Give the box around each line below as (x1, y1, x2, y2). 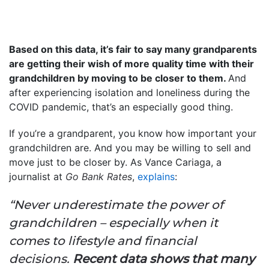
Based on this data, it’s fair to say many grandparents (9, 43, 257, 55)
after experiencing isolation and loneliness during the (9, 86, 250, 98)
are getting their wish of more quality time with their (9, 57, 254, 70)
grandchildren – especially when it (9, 215, 218, 230)
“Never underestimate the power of (9, 197, 223, 212)
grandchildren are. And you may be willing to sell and (9, 141, 251, 154)
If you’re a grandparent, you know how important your (9, 127, 256, 139)
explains (138, 170, 175, 183)
